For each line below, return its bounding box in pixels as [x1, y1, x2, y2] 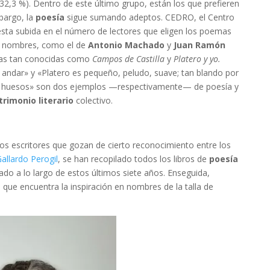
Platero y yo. [174, 53, 221, 64]
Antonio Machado [88, 39, 165, 51]
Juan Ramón [174, 39, 225, 51]
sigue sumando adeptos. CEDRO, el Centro [67, 11, 234, 23]
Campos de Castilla [92, 53, 167, 64]
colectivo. [76, 95, 113, 106]
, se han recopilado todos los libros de [58, 153, 209, 165]
